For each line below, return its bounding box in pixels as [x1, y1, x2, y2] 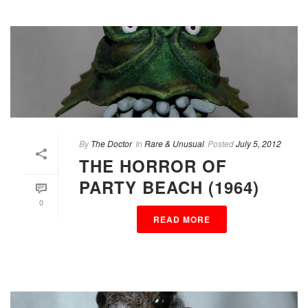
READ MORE [153, 213, 210, 226]
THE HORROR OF [79, 154, 227, 178]
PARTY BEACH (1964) [79, 175, 259, 199]
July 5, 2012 [236, 137, 281, 150]
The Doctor [91, 137, 132, 150]
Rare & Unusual [144, 137, 204, 150]
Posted [208, 137, 234, 150]
